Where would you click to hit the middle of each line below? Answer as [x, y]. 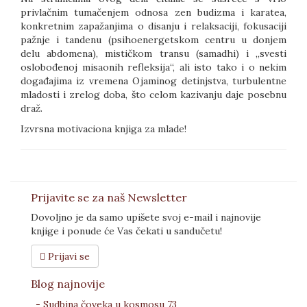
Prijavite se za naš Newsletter [109, 197]
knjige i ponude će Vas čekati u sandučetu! [126, 231]
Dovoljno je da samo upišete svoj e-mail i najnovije [146, 217]
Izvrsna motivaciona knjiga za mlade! [103, 129]
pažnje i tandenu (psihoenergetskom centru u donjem [153, 40]
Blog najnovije [68, 284]
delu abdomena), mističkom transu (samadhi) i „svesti [153, 53]
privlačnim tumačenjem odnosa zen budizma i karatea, [153, 12]
